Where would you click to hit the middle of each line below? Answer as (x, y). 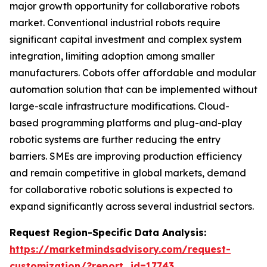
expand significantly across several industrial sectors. (132, 206)
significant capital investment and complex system (125, 39)
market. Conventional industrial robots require (115, 22)
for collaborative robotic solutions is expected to (121, 189)
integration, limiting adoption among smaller (112, 56)
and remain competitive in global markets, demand (128, 173)
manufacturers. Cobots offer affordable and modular (133, 72)
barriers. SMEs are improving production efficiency (126, 156)
